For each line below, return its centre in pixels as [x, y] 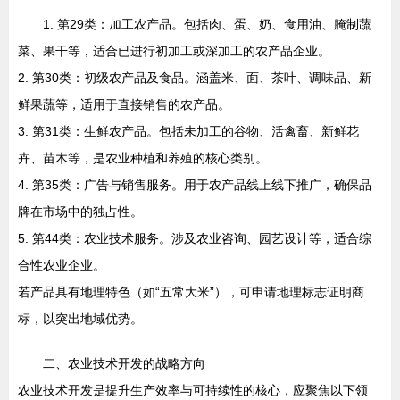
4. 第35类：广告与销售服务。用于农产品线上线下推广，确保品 [195, 185]
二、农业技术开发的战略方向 [124, 364]
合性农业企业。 [62, 266]
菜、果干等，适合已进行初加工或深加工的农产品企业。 [174, 51]
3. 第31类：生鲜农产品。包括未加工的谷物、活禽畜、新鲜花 [188, 132]
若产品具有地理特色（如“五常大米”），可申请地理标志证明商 [191, 292]
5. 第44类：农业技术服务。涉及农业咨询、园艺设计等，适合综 [195, 239]
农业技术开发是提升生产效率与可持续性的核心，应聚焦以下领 [193, 391]
